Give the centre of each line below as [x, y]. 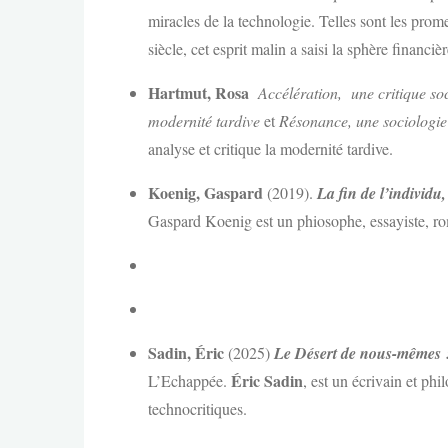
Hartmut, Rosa [198, 92]
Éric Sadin [267, 380]
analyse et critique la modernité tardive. [270, 148]
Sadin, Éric [186, 352]
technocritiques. [197, 408]
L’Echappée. [189, 380]
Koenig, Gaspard [205, 192]
